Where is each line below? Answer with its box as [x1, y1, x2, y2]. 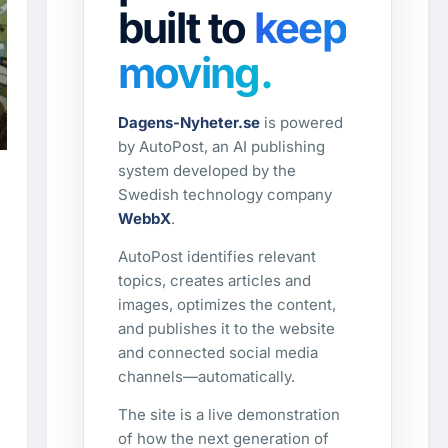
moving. [117, 47, 273, 98]
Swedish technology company [117, 185, 332, 204]
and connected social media [117, 343, 318, 362]
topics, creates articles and [117, 271, 311, 290]
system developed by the [117, 161, 296, 180]
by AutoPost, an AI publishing [117, 137, 325, 156]
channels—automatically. [117, 367, 295, 386]
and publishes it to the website [117, 319, 335, 338]
